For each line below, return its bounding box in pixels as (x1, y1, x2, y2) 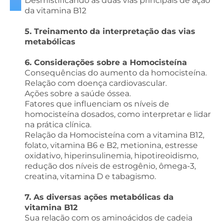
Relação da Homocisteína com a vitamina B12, (24, 130, 204, 140)
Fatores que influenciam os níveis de (24, 99, 169, 109)
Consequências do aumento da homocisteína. (24, 68, 207, 77)
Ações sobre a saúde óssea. (24, 88, 131, 98)
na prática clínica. (24, 119, 91, 129)
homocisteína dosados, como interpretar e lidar (24, 109, 211, 119)
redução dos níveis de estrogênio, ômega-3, (24, 161, 196, 171)
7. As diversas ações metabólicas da (24, 192, 174, 202)
